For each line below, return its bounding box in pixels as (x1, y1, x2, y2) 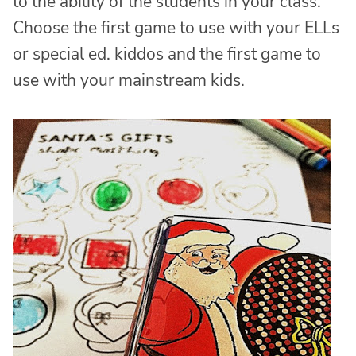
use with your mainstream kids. (13, 69, 245, 92)
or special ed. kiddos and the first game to (13, 43, 321, 66)
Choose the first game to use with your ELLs (13, 17, 339, 40)
